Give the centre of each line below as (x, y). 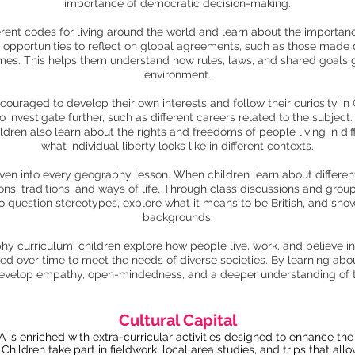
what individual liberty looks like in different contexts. (177, 146)
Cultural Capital (177, 320)
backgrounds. (177, 217)
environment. (177, 74)
